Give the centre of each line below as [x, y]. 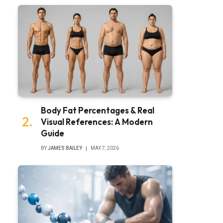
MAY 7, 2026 [105, 148]
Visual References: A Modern [97, 122]
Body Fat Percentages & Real [98, 111]
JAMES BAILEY [65, 148]
